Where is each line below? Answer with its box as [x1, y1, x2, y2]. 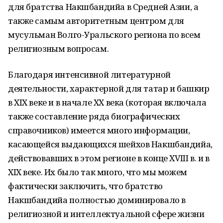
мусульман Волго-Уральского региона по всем [8, 29, 201, 40]
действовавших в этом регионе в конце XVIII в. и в [8, 152, 210, 164]
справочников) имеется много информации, [8, 124, 190, 136]
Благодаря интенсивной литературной [8, 69, 171, 80]
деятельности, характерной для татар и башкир [8, 83, 210, 94]
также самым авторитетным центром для [8, 15, 184, 26]
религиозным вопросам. [8, 43, 109, 54]
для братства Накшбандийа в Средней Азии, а [8, 1, 199, 12]
